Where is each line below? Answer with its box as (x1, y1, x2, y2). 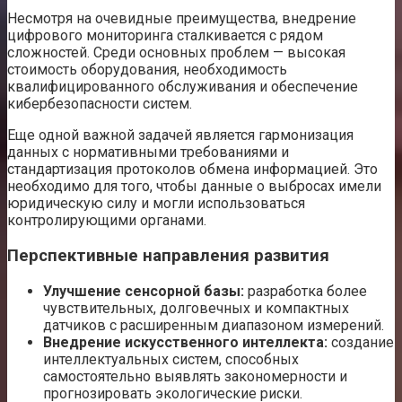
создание (328, 333, 394, 351)
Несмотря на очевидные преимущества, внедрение (7, 10, 356, 28)
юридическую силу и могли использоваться (7, 195, 305, 213)
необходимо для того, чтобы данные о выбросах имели (7, 178, 381, 196)
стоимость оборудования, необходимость (7, 61, 287, 79)
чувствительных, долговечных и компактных (43, 299, 349, 317)
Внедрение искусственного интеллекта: (43, 333, 328, 351)
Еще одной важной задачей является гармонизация (7, 127, 354, 144)
